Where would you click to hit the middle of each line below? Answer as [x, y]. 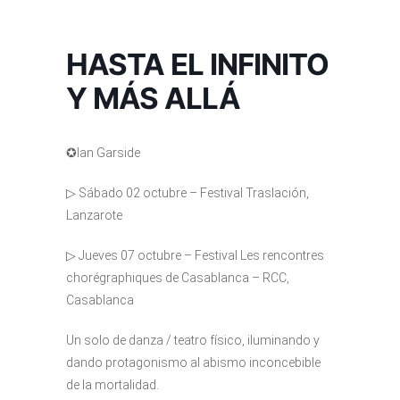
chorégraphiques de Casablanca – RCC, [178, 278]
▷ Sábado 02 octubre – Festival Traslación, [187, 193]
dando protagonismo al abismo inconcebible [193, 362]
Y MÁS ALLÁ [153, 98]
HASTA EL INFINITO [197, 64]
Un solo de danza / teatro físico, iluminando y [193, 340]
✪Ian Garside [103, 153]
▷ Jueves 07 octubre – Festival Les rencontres [195, 255]
